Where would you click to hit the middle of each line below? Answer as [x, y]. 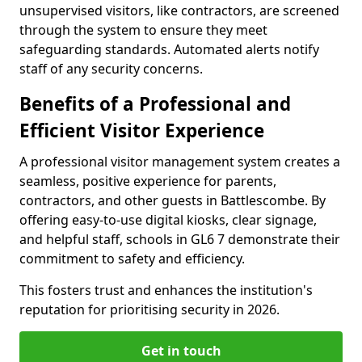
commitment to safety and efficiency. [132, 259]
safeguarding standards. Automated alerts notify [169, 50]
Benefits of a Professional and [155, 104]
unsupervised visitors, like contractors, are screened [179, 11]
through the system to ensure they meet [143, 30]
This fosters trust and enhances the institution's [166, 290]
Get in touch [181, 351]
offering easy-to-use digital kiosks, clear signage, [168, 220]
